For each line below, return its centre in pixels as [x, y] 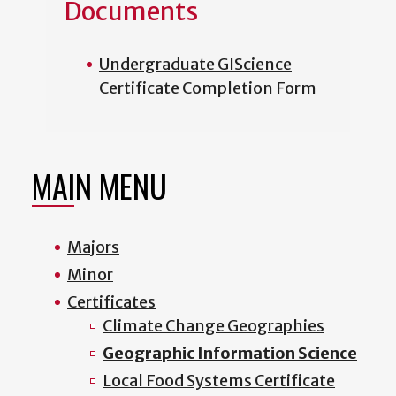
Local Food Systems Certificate [219, 380]
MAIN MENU [99, 185]
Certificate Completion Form [208, 88]
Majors [93, 247]
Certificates [111, 301]
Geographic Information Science [230, 353]
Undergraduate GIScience [195, 64]
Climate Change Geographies [213, 325]
